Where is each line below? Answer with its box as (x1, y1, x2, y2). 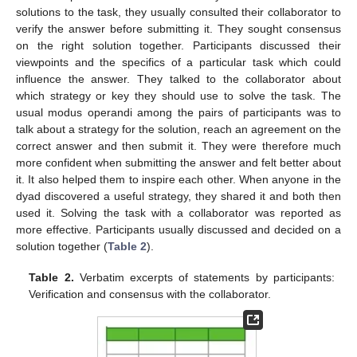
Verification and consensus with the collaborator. (29, 287, 272, 300)
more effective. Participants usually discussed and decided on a (16, 223, 341, 237)
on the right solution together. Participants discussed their (16, 39, 341, 53)
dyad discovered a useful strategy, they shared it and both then (16, 190, 341, 203)
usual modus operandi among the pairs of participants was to (16, 106, 341, 120)
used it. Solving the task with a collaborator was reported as (16, 206, 341, 220)
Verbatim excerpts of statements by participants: (73, 270, 335, 284)
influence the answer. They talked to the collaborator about (16, 73, 341, 86)
